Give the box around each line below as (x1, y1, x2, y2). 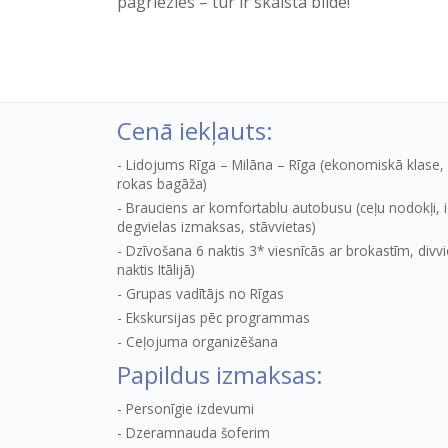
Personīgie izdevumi (126, 398, 254, 418)
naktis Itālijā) (117, 259, 195, 279)
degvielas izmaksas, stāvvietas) (117, 216, 316, 236)
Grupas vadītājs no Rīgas (126, 283, 284, 303)
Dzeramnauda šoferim (126, 422, 270, 442)
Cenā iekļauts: (117, 113, 273, 147)
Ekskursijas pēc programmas (126, 307, 310, 327)
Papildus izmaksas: (117, 357, 323, 391)
